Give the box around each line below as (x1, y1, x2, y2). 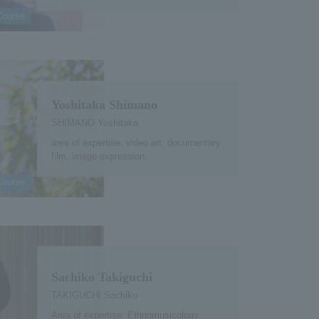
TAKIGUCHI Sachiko (51, 289, 137, 300)
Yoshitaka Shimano (51, 97, 157, 112)
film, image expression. (51, 150, 147, 162)
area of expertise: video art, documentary (51, 137, 221, 148)
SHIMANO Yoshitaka (51, 117, 138, 128)
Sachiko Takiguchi (51, 269, 152, 284)
